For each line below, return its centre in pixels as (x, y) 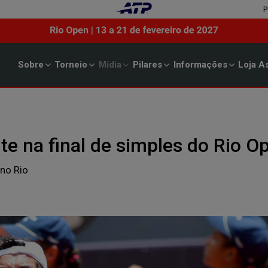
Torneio (71, 65)
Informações (200, 65)
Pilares (147, 65)
